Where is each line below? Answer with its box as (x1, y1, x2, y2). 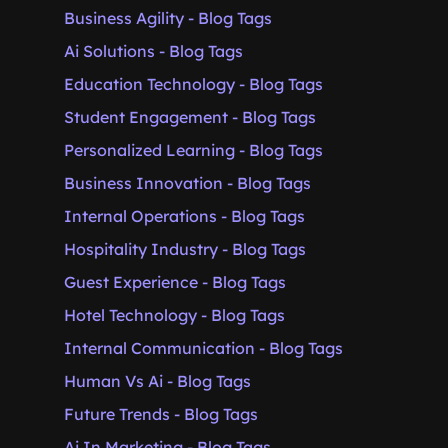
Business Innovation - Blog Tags (64, 173, 311, 193)
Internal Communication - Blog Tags (64, 338, 343, 358)
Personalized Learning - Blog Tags (64, 140, 323, 160)
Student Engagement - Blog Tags (64, 107, 316, 127)
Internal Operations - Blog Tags (64, 206, 305, 226)
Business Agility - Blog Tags (64, 8, 272, 28)
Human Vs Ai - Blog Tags (64, 371, 251, 391)
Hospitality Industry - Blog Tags (64, 239, 306, 259)
